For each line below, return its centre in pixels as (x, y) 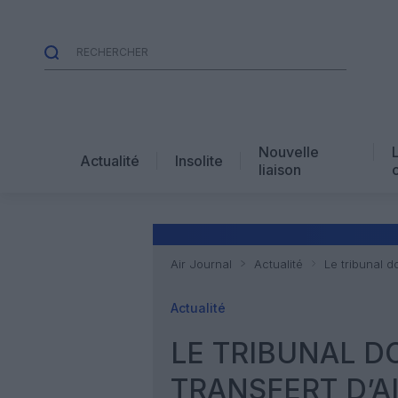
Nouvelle (289, 151)
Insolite (199, 160)
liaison (280, 169)
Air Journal (201, 264)
